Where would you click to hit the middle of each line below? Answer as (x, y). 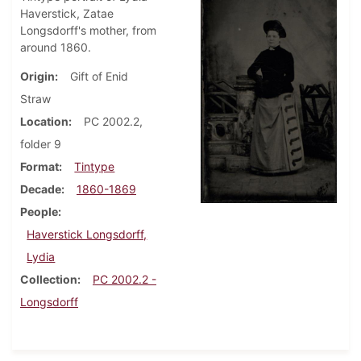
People (39, 212)
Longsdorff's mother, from (88, 31)
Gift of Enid (99, 77)
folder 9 (41, 144)
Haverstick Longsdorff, (87, 234)
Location (44, 122)
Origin (37, 77)
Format (39, 167)
